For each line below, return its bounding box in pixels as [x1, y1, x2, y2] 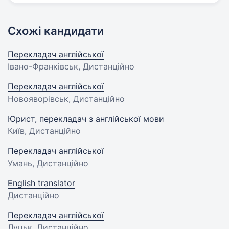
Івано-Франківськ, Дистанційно [8, 61, 134, 72]
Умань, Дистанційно [8, 157, 88, 168]
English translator [8, 177, 75, 188]
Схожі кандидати [8, 24, 104, 37]
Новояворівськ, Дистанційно [8, 93, 125, 104]
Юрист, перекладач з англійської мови [8, 113, 164, 124]
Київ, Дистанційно [8, 125, 81, 136]
